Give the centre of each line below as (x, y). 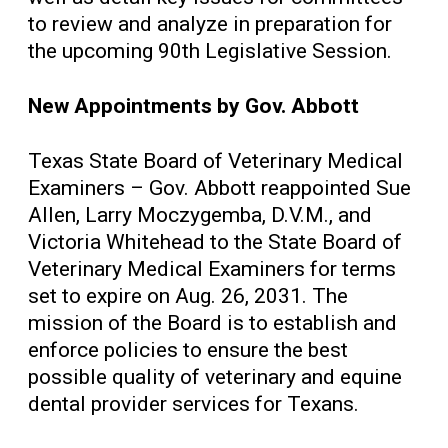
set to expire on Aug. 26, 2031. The (188, 295)
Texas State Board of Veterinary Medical (215, 160)
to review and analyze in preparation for (210, 23)
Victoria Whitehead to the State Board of (215, 241)
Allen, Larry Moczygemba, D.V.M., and (200, 214)
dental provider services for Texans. (193, 403)
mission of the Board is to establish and (212, 322)
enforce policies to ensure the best (188, 349)
